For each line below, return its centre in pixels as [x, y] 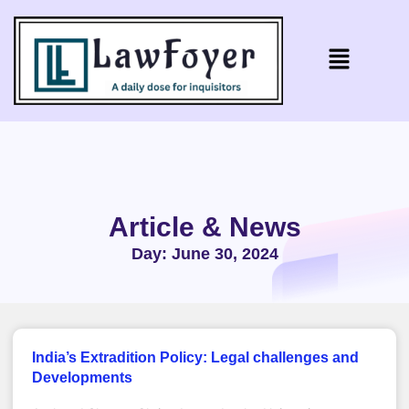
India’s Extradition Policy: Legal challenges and [195, 357]
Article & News [204, 226]
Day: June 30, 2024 [204, 253]
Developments [82, 377]
